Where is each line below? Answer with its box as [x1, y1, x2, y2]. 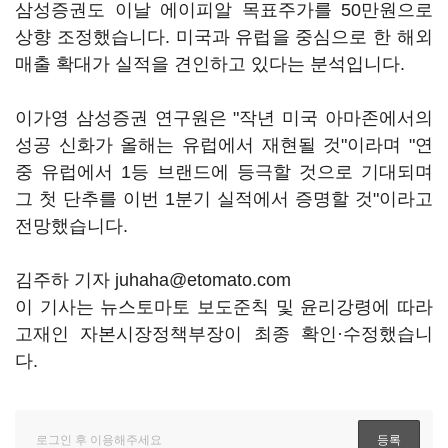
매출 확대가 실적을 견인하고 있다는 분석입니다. [15, 54, 405, 74]
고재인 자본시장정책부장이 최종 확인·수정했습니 [15, 324, 433, 344]
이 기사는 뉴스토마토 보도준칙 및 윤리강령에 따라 [15, 297, 433, 317]
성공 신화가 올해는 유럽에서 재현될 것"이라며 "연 [15, 135, 433, 155]
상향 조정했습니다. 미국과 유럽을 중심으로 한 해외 [15, 27, 433, 47]
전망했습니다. [15, 216, 128, 236]
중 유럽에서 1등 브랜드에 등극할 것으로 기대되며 [15, 162, 433, 182]
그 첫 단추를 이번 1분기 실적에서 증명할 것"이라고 [15, 189, 433, 209]
